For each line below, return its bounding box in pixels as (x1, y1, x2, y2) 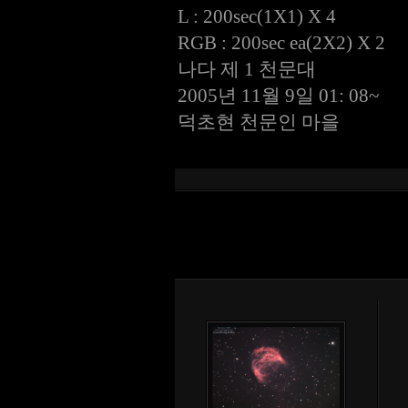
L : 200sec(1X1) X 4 (178, 6, 336, 26)
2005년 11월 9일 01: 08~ (178, 86, 379, 106)
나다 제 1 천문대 (178, 59, 316, 79)
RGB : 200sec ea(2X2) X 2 (178, 33, 385, 53)
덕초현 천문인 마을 (178, 112, 340, 132)
